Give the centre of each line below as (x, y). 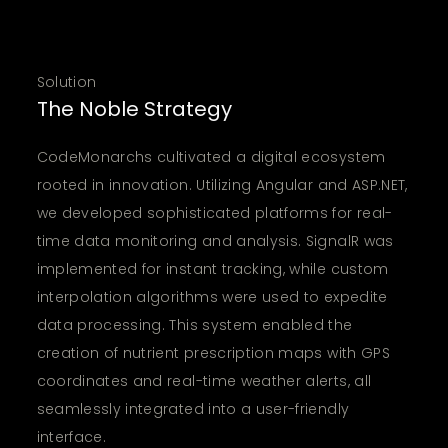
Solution (66, 81)
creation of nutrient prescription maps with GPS (213, 352)
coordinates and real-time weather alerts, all (204, 380)
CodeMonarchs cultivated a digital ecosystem (211, 156)
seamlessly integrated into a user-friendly (193, 408)
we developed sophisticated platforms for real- (214, 212)
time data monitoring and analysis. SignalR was (215, 240)
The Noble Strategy (134, 108)
